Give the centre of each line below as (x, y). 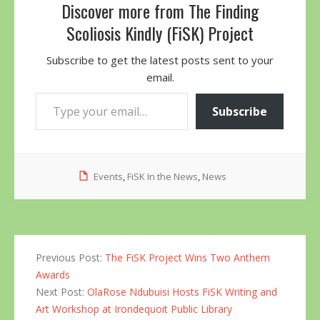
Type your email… (53, 92)
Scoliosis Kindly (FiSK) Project (160, 33)
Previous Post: (70, 257)
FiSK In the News (162, 176)
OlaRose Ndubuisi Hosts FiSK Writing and (182, 292)
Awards (53, 275)
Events (108, 176)
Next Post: (61, 292)
